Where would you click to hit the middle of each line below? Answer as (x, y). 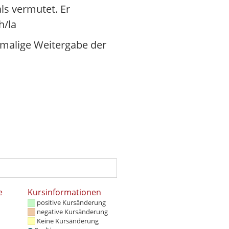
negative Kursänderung (72, 211)
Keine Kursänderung (68, 221)
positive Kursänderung (71, 202)
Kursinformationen (64, 192)
